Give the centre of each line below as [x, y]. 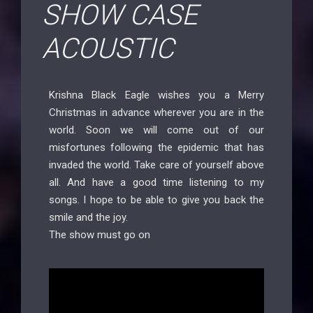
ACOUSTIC [108, 49]
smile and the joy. [88, 217]
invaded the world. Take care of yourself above [156, 165]
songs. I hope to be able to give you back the [156, 200]
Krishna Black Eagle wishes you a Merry [156, 95]
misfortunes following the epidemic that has [156, 147]
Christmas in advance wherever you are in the [156, 112]
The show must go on [100, 235]
